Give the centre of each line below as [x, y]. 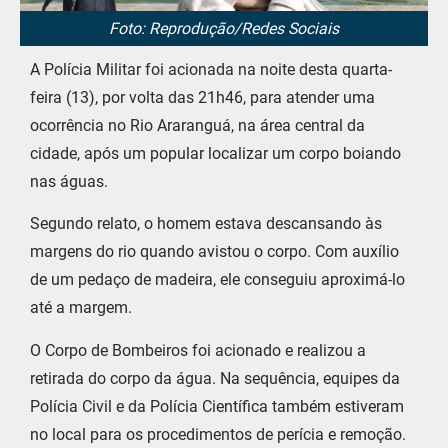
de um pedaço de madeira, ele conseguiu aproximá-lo [217, 280]
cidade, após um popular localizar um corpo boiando [215, 153]
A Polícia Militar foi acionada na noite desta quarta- [211, 69]
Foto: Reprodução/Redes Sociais [224, 28]
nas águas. [69, 181]
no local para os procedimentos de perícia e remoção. [218, 434]
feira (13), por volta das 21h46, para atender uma [202, 97]
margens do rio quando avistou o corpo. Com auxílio [214, 252]
